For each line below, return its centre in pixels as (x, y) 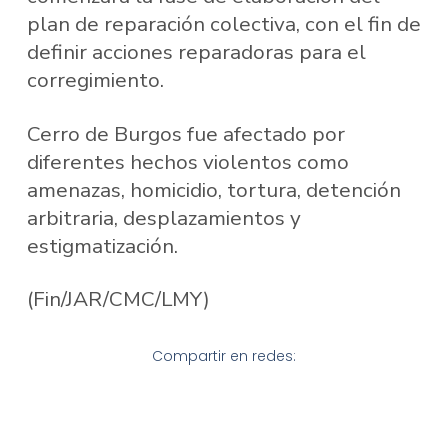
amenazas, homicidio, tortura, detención (213, 189)
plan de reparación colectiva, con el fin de (223, 24)
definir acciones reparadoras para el (196, 52)
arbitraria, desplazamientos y (163, 217)
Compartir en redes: (224, 356)
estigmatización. (102, 245)
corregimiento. (95, 80)
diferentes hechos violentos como (187, 161)
